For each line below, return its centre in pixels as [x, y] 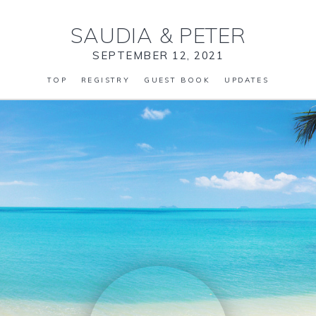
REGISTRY [106, 80]
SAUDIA [115, 35]
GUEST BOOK [177, 80]
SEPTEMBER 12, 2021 [158, 55]
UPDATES [247, 80]
